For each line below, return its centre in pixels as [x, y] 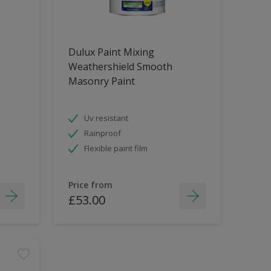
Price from [90, 184]
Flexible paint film [116, 148]
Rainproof [102, 133]
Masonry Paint [101, 81]
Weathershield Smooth [120, 66]
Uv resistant [106, 118]
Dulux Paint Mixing [111, 52]
